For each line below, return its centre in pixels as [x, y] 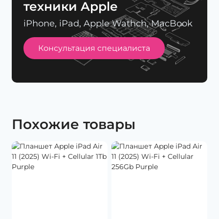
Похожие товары [74, 124]
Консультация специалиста [94, 48]
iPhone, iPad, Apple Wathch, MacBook [108, 23]
